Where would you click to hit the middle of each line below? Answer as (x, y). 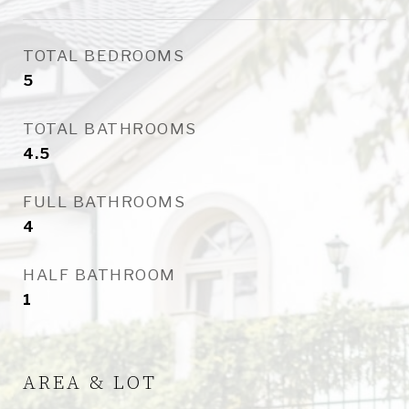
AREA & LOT (90, 383)
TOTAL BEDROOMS (104, 56)
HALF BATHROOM (100, 275)
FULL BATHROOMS (104, 202)
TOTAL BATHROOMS (110, 129)
